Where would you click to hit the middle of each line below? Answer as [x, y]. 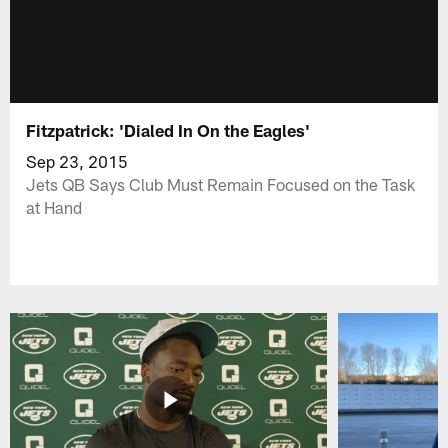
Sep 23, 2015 [77, 160]
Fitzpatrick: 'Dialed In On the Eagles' [168, 129]
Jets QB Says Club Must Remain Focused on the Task [221, 183]
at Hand [54, 206]
